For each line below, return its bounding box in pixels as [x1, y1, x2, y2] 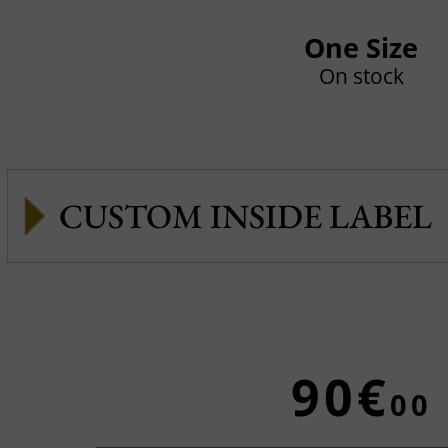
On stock [318, 62, 404, 90]
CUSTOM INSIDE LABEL [58, 194, 432, 238]
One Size [304, 29, 418, 66]
